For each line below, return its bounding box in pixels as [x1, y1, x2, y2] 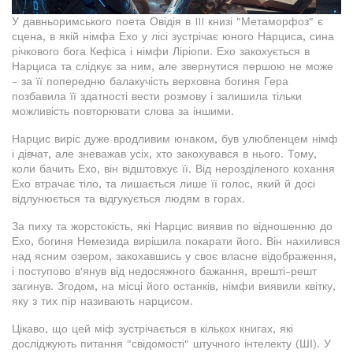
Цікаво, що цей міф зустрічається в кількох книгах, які [12, 322, 293, 336]
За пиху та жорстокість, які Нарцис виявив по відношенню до [12, 220, 333, 233]
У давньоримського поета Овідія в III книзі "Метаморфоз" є [12, 15, 323, 28]
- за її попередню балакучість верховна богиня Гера [12, 75, 288, 88]
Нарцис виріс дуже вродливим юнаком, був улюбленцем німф [12, 132, 338, 146]
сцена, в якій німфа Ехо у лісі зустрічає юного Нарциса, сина [12, 30, 334, 43]
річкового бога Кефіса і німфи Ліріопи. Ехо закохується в [12, 45, 310, 58]
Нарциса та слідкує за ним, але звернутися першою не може [12, 60, 333, 73]
